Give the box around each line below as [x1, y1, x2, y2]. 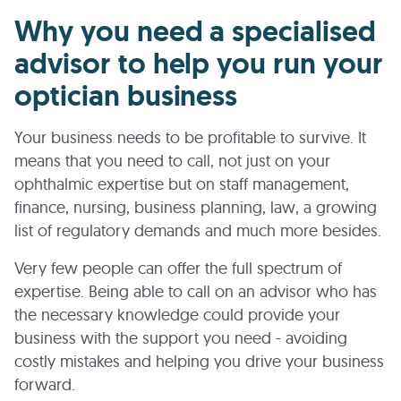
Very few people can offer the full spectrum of [14, 258, 342, 278]
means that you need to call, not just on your [14, 150, 330, 171]
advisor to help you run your [14, 45, 383, 82]
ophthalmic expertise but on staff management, [14, 174, 349, 194]
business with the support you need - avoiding [14, 328, 347, 348]
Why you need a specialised [14, 13, 376, 50]
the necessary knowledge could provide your [14, 304, 340, 325]
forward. [14, 374, 75, 395]
